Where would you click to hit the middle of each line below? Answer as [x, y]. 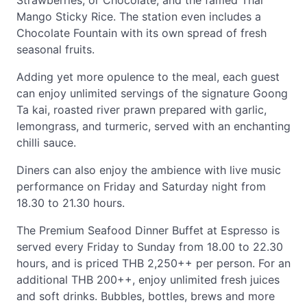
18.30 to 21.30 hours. [71, 203]
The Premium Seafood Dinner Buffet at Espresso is [148, 230]
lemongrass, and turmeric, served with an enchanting [153, 126]
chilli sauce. [46, 143]
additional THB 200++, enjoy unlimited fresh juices [148, 280]
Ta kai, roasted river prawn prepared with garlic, [142, 110]
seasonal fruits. [56, 49]
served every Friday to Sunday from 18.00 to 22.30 [150, 247]
